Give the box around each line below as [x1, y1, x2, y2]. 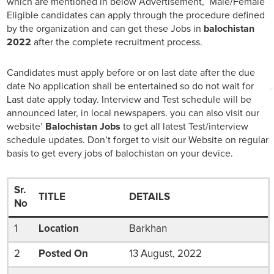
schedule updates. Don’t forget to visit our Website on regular [7, 135, 268, 146]
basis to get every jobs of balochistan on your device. [7, 149, 233, 159]
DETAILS [128, 192, 170, 203]
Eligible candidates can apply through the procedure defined [7, 10, 265, 21]
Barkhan [128, 224, 167, 235]
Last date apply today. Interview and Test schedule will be [7, 95, 251, 105]
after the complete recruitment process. [31, 37, 202, 48]
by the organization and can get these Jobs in [7, 24, 204, 34]
